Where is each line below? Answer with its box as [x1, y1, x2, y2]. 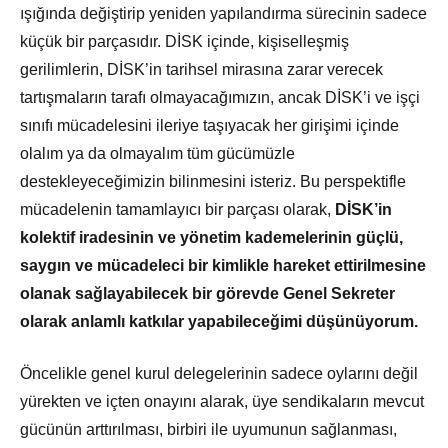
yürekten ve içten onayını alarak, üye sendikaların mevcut [20, 393, 424, 411]
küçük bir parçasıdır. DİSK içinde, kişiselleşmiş [20, 33, 349, 51]
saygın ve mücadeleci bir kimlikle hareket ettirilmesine [20, 257, 426, 275]
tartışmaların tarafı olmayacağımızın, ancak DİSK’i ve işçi [20, 89, 420, 107]
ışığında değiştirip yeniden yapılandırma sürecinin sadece [20, 5, 427, 23]
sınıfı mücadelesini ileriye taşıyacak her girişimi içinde [20, 117, 399, 135]
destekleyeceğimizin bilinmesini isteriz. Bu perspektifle [20, 173, 406, 191]
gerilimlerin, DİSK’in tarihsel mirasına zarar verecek [20, 61, 383, 79]
